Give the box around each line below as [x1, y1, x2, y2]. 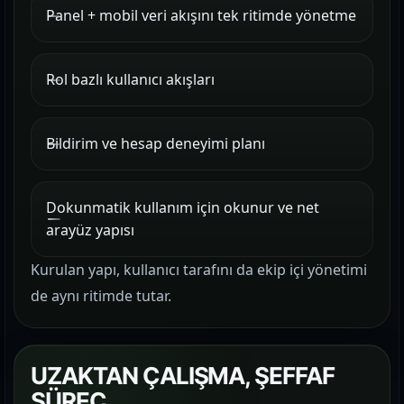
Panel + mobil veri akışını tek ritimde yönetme [46, 5, 356, 25]
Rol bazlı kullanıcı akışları [46, 69, 215, 89]
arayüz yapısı [46, 220, 134, 240]
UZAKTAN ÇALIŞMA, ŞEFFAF [31, 362, 335, 390]
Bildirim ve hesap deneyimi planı [46, 133, 265, 153]
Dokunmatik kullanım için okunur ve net [46, 197, 319, 217]
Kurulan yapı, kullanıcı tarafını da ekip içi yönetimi [31, 260, 367, 280]
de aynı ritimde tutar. [31, 286, 171, 306]
